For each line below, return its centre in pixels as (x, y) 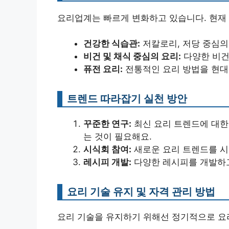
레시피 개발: (107, 162)
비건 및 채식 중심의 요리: (132, 56)
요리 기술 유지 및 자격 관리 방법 (141, 191)
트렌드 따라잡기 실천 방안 (127, 98)
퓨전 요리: (103, 69)
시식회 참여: (107, 149)
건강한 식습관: (112, 43)
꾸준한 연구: (107, 124)
